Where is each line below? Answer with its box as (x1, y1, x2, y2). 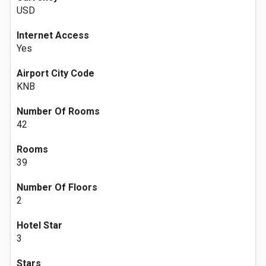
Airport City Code (17, 68, 94, 79)
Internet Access (17, 30, 89, 41)
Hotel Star (17, 220, 62, 231)
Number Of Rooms (17, 106, 100, 117)
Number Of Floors (17, 182, 97, 193)
